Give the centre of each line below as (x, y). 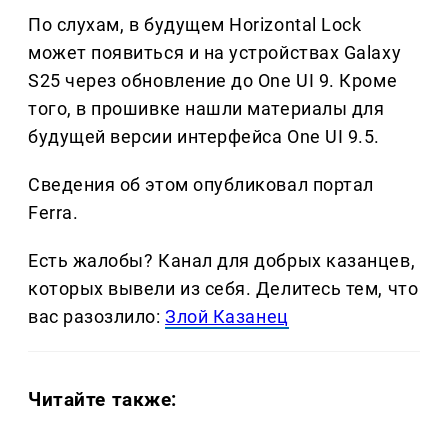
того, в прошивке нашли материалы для (206, 108)
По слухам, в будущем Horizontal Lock (195, 24)
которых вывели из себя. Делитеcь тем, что (223, 288)
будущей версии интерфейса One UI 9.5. (204, 136)
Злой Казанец (227, 316)
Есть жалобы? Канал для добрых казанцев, (222, 260)
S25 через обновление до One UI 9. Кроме (213, 80)
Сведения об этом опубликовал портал (201, 184)
